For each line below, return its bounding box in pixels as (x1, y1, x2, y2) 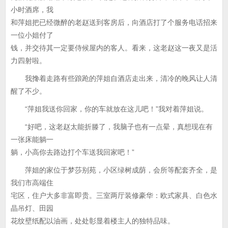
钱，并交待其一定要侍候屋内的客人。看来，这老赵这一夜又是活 (11, 44, 217, 52)
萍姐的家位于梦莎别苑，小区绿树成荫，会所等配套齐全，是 (11, 166, 217, 174)
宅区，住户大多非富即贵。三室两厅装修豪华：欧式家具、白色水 (11, 191, 217, 199)
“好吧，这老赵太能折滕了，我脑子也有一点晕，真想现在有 (11, 123, 213, 131)
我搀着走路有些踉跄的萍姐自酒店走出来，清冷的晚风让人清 (11, 74, 217, 82)
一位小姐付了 (11, 31, 53, 39)
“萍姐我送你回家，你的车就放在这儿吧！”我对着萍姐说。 (11, 105, 208, 113)
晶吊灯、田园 (11, 204, 53, 212)
